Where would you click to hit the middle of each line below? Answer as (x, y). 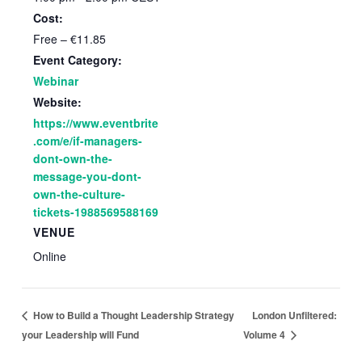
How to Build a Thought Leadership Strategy (133, 316)
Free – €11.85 (70, 38)
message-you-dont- (88, 176)
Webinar (56, 80)
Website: (58, 101)
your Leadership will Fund (81, 334)
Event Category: (78, 59)
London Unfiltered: (294, 315)
